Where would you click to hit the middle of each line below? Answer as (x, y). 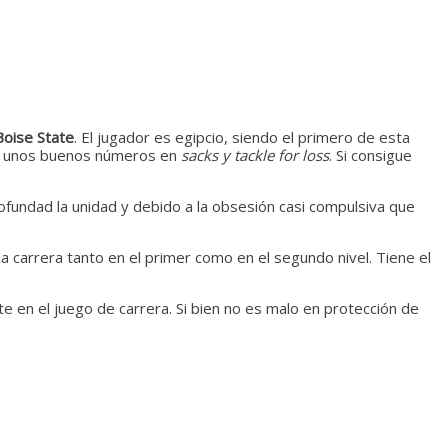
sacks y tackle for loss (255, 154)
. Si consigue (370, 154)
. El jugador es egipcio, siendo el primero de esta (242, 136)
